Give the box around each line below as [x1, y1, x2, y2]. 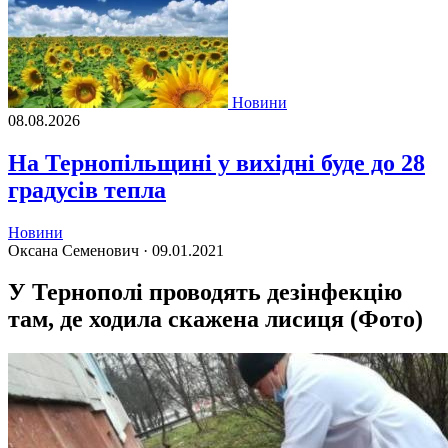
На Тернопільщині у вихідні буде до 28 [8, 149, 425, 176]
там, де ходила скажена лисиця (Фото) [8, 306, 423, 333]
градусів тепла [8, 176, 166, 203]
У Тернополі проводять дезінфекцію [8, 279, 402, 306]
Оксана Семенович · [8, 241, 152, 259]
